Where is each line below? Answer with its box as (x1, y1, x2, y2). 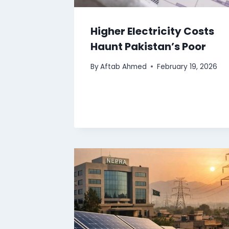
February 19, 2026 (157, 61, 218, 72)
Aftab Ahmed (100, 61, 147, 72)
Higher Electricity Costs (90, 24, 214, 39)
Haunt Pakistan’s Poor (90, 39, 206, 54)
